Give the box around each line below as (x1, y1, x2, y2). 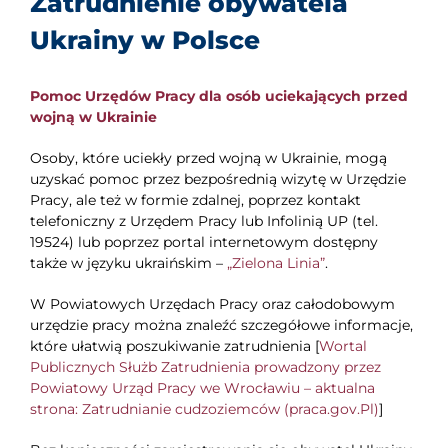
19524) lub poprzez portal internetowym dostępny (29, 233, 378, 252)
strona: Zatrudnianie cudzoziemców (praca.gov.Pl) (29, 400, 379, 419)
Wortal (318, 337, 367, 356)
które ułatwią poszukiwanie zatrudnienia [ (29, 337, 319, 356)
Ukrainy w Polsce (29, 24, 260, 55)
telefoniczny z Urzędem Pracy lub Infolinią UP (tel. (29, 212, 378, 231)
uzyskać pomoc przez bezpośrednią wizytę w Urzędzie (29, 170, 406, 189)
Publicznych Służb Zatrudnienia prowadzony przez (29, 358, 381, 377)
